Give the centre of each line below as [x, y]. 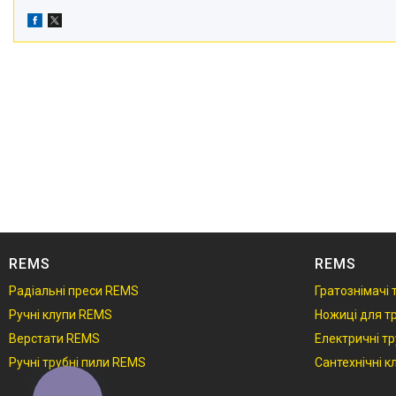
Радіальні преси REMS [74, 291]
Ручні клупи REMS [61, 315]
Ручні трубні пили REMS [77, 362]
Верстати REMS [54, 339]
